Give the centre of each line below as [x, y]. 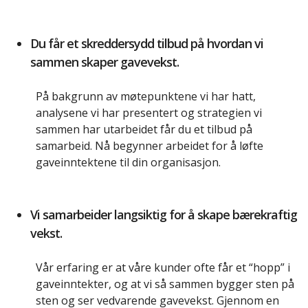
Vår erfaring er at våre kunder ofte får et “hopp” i [163, 268]
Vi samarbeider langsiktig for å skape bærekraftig [164, 215]
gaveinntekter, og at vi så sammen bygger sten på [165, 284]
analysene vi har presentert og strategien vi [149, 113]
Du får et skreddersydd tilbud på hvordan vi [147, 44]
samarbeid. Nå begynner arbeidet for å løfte [150, 146]
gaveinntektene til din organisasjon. [128, 163]
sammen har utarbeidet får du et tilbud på [144, 130]
